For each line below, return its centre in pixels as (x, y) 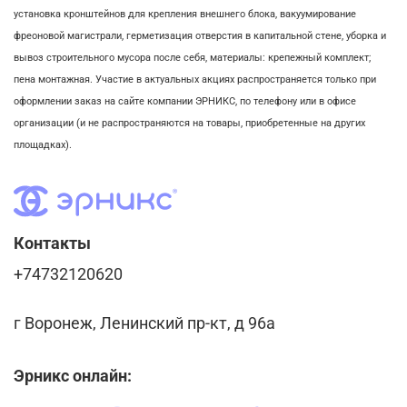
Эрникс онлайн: (73, 376)
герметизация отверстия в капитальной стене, (236, 35)
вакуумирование (318, 14)
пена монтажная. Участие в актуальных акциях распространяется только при (195, 79)
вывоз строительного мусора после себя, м (115, 57)
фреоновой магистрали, (70, 35)
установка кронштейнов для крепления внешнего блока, (147, 14)
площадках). (43, 144)
